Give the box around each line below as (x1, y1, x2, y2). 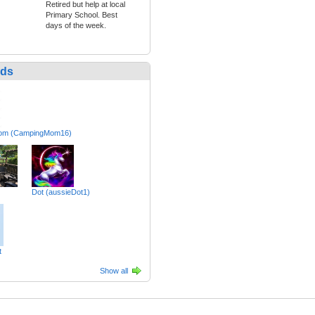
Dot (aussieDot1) (31, 188, 90, 197)
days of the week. (46, 21, 106, 30)
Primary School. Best (46, 11, 117, 20)
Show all (100, 266, 128, 276)
